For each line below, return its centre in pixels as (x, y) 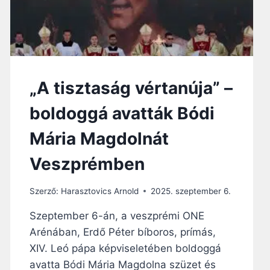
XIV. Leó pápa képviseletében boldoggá (126, 248)
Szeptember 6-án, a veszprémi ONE (117, 215)
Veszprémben (87, 164)
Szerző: (44, 191)
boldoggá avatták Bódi (122, 114)
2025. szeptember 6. (190, 191)
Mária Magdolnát (99, 139)
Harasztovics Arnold (99, 191)
